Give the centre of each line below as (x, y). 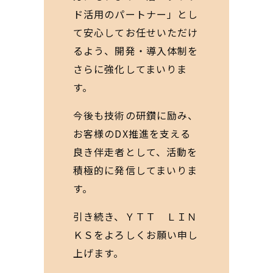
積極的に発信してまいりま (136, 170)
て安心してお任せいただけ (136, 32)
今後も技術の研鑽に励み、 (136, 115)
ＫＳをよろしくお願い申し (136, 235)
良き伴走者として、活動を (136, 152)
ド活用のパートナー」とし (136, 14)
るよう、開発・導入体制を (136, 51)
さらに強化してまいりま (130, 69)
